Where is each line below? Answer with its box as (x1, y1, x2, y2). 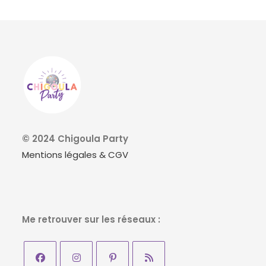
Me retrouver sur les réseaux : (22, 213, 161, 226)
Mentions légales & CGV (22, 148, 129, 161)
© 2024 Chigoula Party (22, 132, 129, 145)
